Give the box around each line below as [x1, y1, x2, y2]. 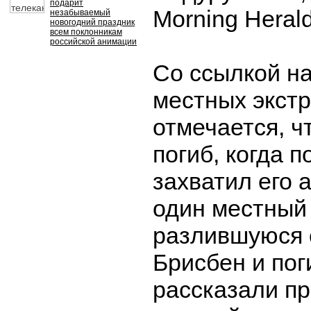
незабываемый [50, 8, 110, 17]
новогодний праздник [50, 17, 135, 27]
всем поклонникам [50, 27, 122, 37]
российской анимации [50, 37, 137, 47]
